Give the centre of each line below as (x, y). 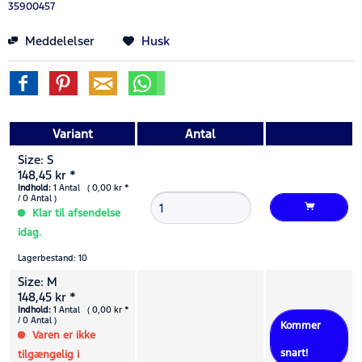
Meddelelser (58, 40)
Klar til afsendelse (75, 213)
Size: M (38, 281)
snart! (294, 353)
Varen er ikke (62, 335)
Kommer (301, 325)
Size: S (36, 159)
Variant (72, 133)
